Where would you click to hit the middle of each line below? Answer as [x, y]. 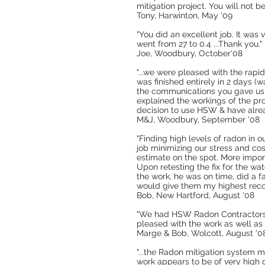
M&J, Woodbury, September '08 [198, 119]
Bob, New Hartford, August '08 [195, 195]
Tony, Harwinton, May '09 [185, 15]
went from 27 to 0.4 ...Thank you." [199, 44]
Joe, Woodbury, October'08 [190, 53]
